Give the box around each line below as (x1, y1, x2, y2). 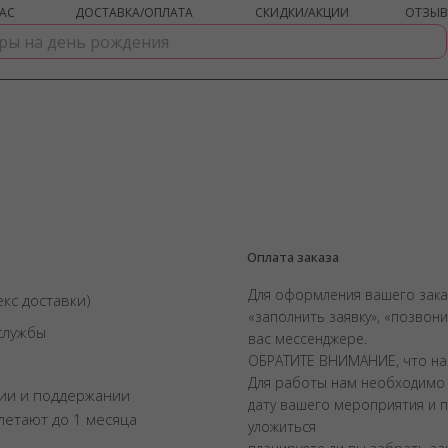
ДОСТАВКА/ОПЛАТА (75, 4, 193, 21)
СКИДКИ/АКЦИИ (255, 4, 349, 21)
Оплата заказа (247, 248, 339, 266)
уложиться (248, 417, 316, 436)
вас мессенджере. (248, 329, 367, 348)
